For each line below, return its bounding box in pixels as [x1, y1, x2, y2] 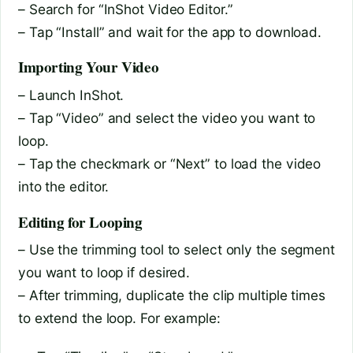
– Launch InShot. [18, 86, 124, 103]
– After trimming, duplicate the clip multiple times [18, 287, 325, 304]
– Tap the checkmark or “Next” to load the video [18, 154, 321, 172]
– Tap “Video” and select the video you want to [18, 109, 316, 126]
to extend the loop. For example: [18, 310, 221, 327]
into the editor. [18, 177, 110, 195]
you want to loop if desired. [18, 264, 191, 281]
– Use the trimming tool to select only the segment [18, 241, 335, 258]
